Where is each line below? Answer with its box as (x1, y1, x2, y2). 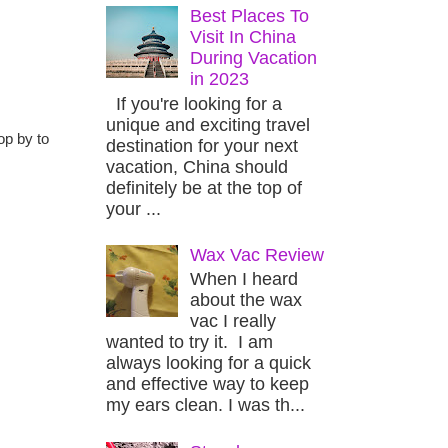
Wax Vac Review (190, 244, 325, 265)
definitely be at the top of (106, 177, 302, 198)
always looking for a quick (106, 353, 311, 374)
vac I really (190, 311, 277, 332)
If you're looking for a (106, 93, 282, 114)
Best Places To (190, 6, 310, 27)
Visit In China (190, 27, 297, 48)
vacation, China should (106, 156, 288, 177)
